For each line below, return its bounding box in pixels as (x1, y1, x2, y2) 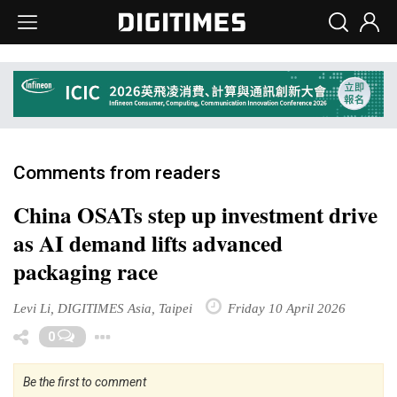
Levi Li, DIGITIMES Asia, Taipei (13, 300, 192, 315)
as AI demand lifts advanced (13, 226, 283, 260)
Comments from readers (13, 161, 221, 183)
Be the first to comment (23, 374, 146, 389)
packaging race (13, 254, 158, 288)
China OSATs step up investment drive (13, 198, 378, 231)
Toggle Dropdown (162, 325, 261, 340)
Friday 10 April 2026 (224, 300, 346, 315)
